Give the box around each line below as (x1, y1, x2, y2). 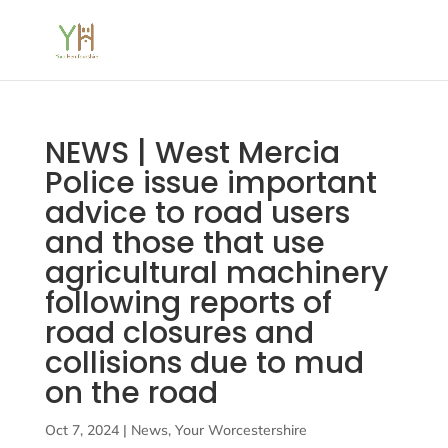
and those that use (44, 222, 325, 264)
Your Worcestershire (174, 421, 307, 439)
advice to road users (44, 192, 350, 234)
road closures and (44, 312, 314, 354)
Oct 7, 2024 (44, 421, 119, 439)
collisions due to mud (44, 342, 364, 384)
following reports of (44, 282, 332, 324)
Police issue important (44, 162, 377, 204)
